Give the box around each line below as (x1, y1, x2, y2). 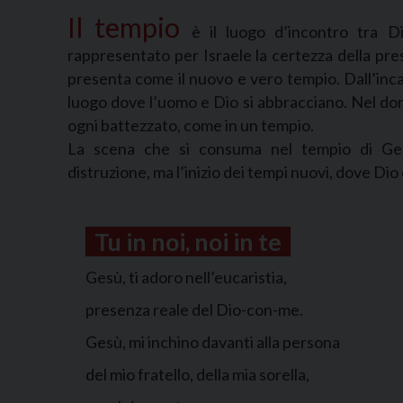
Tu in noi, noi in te (85, 227, 291, 257)
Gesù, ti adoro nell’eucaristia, (85, 267, 287, 288)
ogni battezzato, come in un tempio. (67, 115, 314, 136)
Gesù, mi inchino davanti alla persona (85, 332, 340, 353)
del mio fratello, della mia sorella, (85, 364, 309, 385)
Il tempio (67, 11, 193, 45)
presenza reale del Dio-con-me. (85, 300, 303, 320)
